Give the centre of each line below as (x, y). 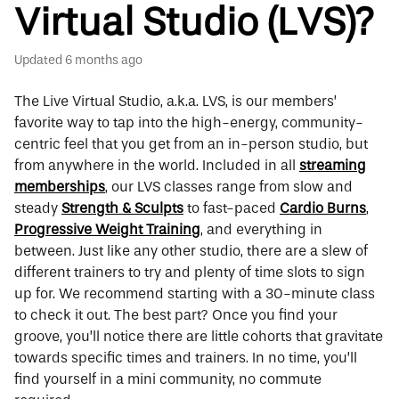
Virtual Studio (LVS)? (194, 23)
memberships (60, 187)
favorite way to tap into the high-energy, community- (189, 123)
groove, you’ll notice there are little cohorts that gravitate (199, 337)
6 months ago (104, 61)
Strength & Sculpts (122, 208)
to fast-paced (232, 208)
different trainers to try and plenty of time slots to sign (190, 273)
